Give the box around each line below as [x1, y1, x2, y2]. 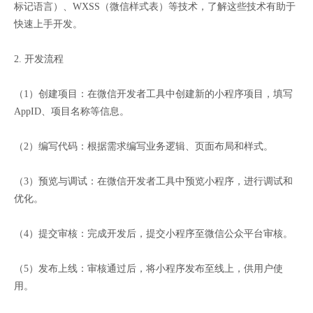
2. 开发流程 [14, 54, 64, 65]
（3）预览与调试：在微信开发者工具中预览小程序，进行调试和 [14, 176, 293, 187]
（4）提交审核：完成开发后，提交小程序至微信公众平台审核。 [14, 228, 293, 240]
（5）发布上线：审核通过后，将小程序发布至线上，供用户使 [14, 263, 283, 275]
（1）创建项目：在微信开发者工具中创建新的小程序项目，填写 [14, 89, 293, 100]
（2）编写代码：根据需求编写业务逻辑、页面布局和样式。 [14, 141, 273, 152]
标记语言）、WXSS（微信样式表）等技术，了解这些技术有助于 [14, 1, 296, 13]
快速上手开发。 [14, 19, 82, 30]
